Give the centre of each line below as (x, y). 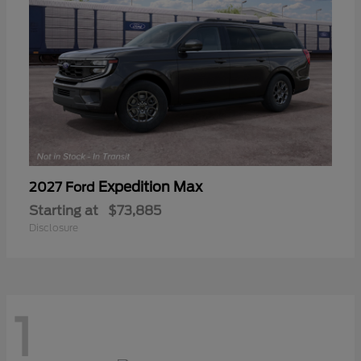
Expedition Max (150, 187)
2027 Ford (64, 188)
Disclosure (54, 228)
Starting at (64, 211)
